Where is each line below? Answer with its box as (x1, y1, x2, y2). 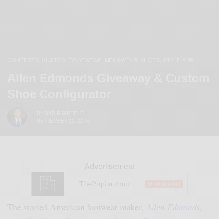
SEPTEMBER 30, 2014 (37, 117, 89, 124)
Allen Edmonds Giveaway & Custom (7, 71, 209, 85)
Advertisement (85, 160, 134, 172)
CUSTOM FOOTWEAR (41, 56, 102, 64)
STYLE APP (163, 56, 194, 64)
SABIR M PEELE (45, 109, 84, 117)
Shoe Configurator (7, 88, 111, 101)
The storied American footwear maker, (7, 201, 147, 213)
